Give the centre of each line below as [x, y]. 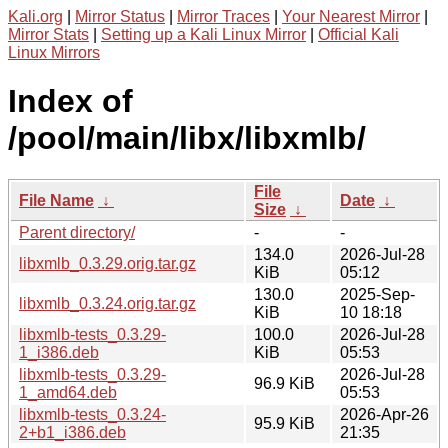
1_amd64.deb [68, 392]
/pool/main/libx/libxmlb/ [187, 138]
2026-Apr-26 [384, 414]
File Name [56, 200]
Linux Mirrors [54, 52]
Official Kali [358, 34]
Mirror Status [120, 16]
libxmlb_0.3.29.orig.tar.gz [107, 263]
